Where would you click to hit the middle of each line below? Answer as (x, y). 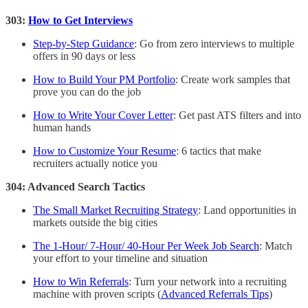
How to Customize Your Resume (104, 151)
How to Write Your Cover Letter (103, 115)
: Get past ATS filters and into (237, 115)
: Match (276, 246)
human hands (62, 128)
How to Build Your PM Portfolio (104, 80)
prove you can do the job (87, 92)
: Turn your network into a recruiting (208, 282)
